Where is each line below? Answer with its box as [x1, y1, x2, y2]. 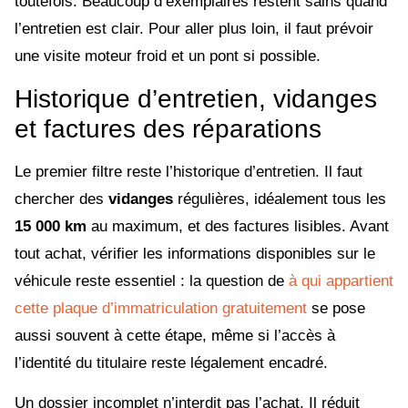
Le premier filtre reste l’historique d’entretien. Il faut [15, 162, 362, 180]
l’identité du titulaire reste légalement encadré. [15, 353, 328, 372]
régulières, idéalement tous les [173, 189, 386, 208]
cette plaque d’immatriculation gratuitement [15, 299, 307, 317]
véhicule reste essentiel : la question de [15, 271, 289, 290]
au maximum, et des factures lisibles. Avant [87, 217, 389, 235]
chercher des [15, 189, 108, 208]
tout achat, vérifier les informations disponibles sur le [15, 244, 375, 262]
